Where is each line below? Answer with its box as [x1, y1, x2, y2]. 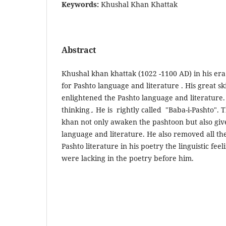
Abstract [62, 44, 96, 55]
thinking [62, 104, 90, 115]
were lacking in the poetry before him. [62, 153, 194, 163]
